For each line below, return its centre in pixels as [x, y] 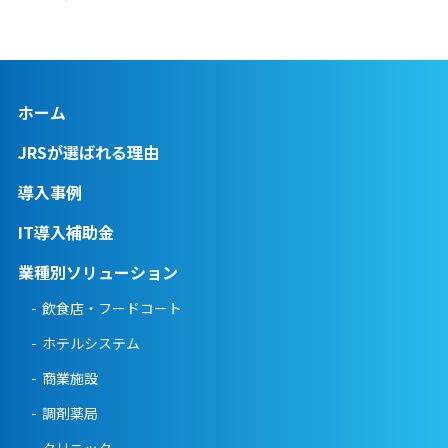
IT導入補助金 [65, 232]
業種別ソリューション [97, 272]
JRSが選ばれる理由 [88, 152]
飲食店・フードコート [111, 308]
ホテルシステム [90, 343]
